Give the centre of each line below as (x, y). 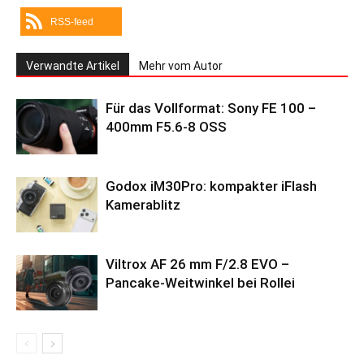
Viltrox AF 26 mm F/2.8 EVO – (197, 264)
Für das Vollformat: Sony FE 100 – (211, 108)
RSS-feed (72, 22)
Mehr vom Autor (181, 65)
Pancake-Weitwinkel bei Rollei (200, 282)
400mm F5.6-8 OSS (166, 126)
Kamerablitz (143, 204)
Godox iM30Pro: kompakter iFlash (211, 186)
